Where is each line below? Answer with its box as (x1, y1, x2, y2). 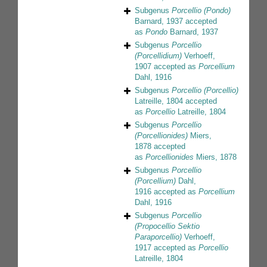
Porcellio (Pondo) (172, 6, 231, 15)
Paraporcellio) (135, 232, 182, 242)
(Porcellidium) (135, 51, 182, 61)
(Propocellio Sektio (135, 222, 200, 231)
